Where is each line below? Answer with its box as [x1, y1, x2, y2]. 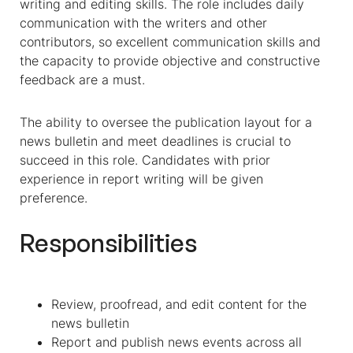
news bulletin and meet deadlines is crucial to [20, 133, 291, 149]
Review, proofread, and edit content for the [51, 296, 307, 312]
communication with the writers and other [20, 15, 267, 31]
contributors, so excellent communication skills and [20, 34, 321, 50]
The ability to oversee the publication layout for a [20, 114, 312, 130]
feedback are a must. [20, 72, 149, 87]
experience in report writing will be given [20, 171, 263, 187]
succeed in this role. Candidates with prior [20, 152, 270, 168]
